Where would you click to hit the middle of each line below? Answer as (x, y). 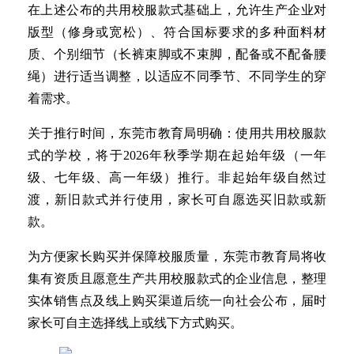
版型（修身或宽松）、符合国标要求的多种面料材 (177, 32)
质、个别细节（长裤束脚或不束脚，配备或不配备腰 (177, 55)
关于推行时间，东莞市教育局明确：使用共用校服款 (177, 134)
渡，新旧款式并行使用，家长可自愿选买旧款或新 (177, 200)
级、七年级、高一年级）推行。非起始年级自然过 (177, 178)
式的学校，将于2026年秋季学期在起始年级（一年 (177, 156)
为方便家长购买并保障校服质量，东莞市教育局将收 (177, 257)
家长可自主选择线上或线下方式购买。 (135, 323)
